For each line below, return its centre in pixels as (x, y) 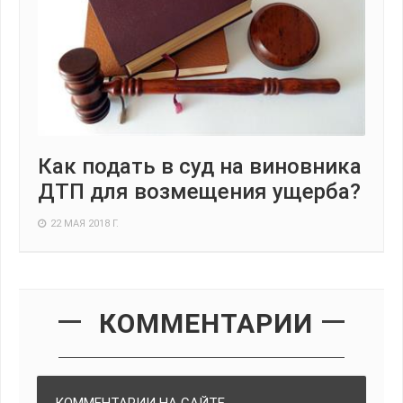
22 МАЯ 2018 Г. (85, 224)
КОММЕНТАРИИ (206, 324)
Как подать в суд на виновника (200, 167)
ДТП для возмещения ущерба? (199, 192)
